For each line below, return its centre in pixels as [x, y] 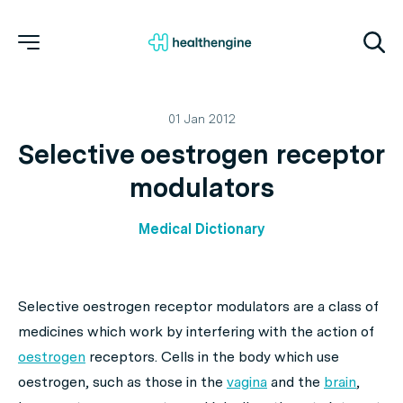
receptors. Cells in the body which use [212, 357]
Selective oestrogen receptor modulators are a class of [198, 306]
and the [296, 382]
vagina [247, 382]
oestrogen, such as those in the [122, 382]
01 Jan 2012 [201, 119]
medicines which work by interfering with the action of [196, 331]
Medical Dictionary [201, 229]
